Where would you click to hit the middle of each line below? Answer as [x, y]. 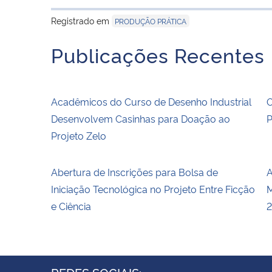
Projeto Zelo [79, 135]
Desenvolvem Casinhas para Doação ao [141, 118]
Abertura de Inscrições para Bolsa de [134, 172]
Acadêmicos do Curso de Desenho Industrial [151, 101]
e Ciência [71, 206]
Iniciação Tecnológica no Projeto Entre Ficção [153, 189]
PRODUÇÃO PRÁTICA [151, 21]
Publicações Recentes [158, 54]
